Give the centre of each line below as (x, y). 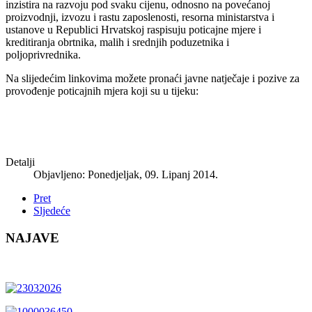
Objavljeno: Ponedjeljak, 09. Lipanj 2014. (126, 174)
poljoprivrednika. (43, 54)
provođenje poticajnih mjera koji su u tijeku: (102, 91)
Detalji (20, 162)
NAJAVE (32, 237)
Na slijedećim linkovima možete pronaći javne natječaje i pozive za (153, 78)
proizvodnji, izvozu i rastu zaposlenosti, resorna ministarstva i (140, 17)
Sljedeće (52, 210)
